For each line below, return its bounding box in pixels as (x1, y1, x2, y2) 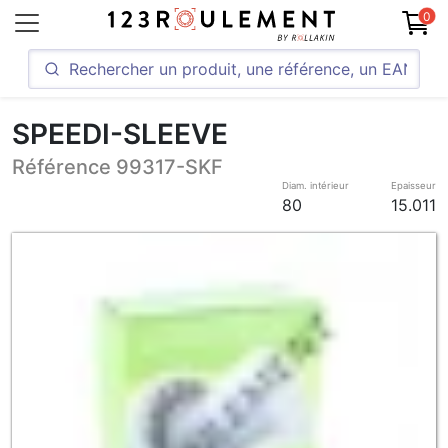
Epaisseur (391, 180, 436, 191)
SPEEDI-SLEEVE (12, 117, 228, 151)
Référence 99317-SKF (12, 155, 223, 179)
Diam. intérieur (282, 180, 349, 191)
